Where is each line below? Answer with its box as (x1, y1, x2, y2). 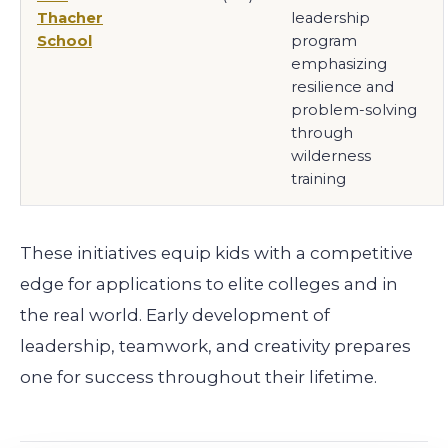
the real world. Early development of (20, 304, 330, 325)
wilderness (291, 146, 371, 165)
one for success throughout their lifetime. (20, 366, 377, 387)
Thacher (37, 8, 103, 27)
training (291, 169, 346, 188)
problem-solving (291, 100, 417, 119)
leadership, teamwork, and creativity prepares (20, 335, 411, 356)
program (291, 31, 357, 50)
